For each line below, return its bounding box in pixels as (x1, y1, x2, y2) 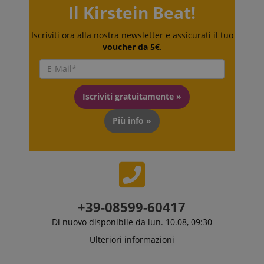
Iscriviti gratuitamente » (82, 91, 181, 103)
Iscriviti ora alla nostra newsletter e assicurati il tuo (31, 29, 233, 41)
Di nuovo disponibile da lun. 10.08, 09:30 (51, 216, 212, 227)
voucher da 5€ (102, 41, 160, 52)
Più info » (113, 115, 151, 127)
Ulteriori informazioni (89, 233, 174, 245)
